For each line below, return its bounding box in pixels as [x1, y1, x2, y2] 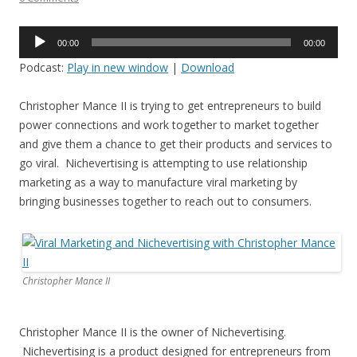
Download [181, 60, 234, 75]
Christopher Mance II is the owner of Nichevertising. [19, 324, 286, 339]
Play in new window [67, 60, 168, 75]
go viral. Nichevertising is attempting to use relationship [19, 155, 308, 171]
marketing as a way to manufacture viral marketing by [19, 175, 297, 190]
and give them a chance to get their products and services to [19, 136, 332, 151]
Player [18, 46, 50, 61]
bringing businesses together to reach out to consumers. [19, 194, 312, 209]
